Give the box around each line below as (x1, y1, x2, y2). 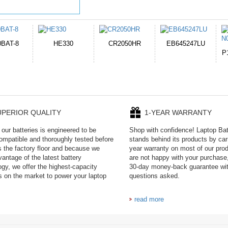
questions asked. (129, 172, 180, 180)
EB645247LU (44, 40, 83, 47)
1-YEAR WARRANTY (145, 108, 212, 117)
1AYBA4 (112, 58, 137, 66)
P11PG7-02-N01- (100, 49, 149, 56)
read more (134, 195, 164, 203)
